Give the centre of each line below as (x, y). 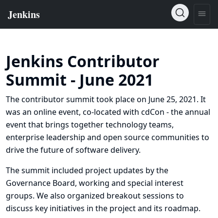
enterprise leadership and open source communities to (108, 137)
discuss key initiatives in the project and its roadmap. (103, 208)
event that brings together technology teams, (90, 125)
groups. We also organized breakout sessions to (95, 196)
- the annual (187, 112)
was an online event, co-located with (73, 112)
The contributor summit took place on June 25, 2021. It (106, 99)
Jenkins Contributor (83, 61)
